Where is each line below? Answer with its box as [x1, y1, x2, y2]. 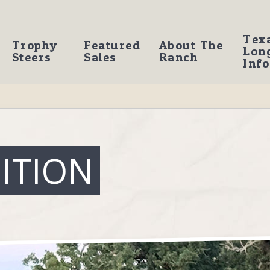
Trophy [11, 38, 58, 52]
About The [159, 38, 224, 52]
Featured [84, 38, 141, 52]
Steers [11, 50, 52, 64]
